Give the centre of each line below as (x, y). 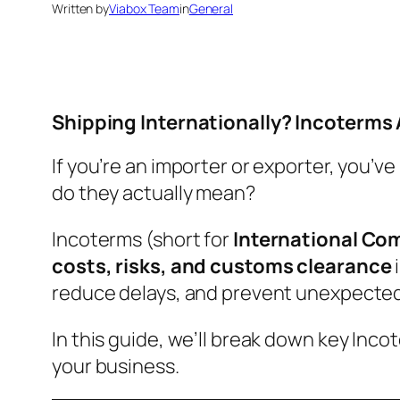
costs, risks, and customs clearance (222, 267)
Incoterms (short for (142, 240)
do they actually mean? (154, 193)
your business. (116, 367)
